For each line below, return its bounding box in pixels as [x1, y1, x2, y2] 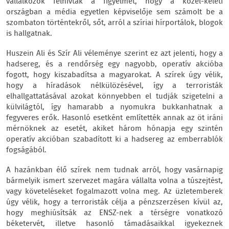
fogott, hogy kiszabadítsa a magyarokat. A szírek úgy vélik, [6, 69, 223, 81]
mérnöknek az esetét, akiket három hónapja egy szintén [6, 123, 223, 135]
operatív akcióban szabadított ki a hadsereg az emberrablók [6, 133, 223, 146]
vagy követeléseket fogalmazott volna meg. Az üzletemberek [6, 186, 223, 198]
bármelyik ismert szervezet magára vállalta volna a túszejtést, [6, 175, 223, 187]
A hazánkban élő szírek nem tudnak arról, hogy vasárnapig [6, 164, 223, 176]
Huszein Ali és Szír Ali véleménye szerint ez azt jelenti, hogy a [6, 48, 223, 60]
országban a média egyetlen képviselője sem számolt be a [6, 6, 223, 18]
